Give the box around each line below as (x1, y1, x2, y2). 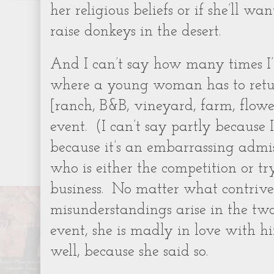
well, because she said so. (50, 245, 212, 259)
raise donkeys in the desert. (50, 24, 221, 39)
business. (50, 182, 103, 197)
